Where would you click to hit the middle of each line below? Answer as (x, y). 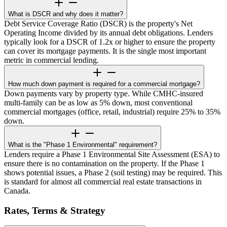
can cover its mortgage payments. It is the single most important (105, 51)
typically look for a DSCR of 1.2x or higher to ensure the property (110, 42)
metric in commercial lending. (51, 60)
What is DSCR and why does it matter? (66, 14)
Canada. (17, 191)
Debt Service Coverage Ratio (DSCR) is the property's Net (98, 23)
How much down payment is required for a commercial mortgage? (104, 84)
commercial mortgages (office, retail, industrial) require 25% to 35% (112, 111)
